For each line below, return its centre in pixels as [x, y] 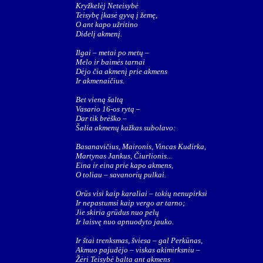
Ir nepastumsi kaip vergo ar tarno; [130, 203]
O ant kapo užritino [107, 24]
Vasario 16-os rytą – [108, 109]
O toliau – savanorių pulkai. [121, 175]
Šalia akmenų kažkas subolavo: [126, 128]
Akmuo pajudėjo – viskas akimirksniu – [138, 250]
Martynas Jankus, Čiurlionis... [124, 156]
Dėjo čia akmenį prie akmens [122, 71]
